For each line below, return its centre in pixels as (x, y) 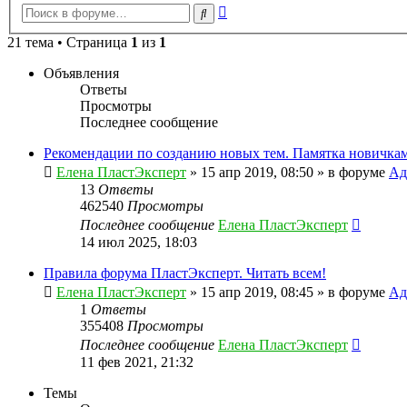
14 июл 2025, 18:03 (139, 243)
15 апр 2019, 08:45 (257, 293)
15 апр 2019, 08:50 (257, 173)
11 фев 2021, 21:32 (137, 362)
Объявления (81, 74)
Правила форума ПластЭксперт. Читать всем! (185, 273)
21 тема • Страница (69, 43)
